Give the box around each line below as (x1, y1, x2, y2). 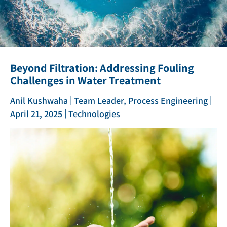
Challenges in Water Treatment (10, 73, 161, 87)
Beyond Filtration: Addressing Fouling (10, 61, 194, 75)
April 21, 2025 (10, 107, 62, 119)
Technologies (68, 107, 120, 119)
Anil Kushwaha (10, 94, 70, 106)
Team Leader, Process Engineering (74, 94, 208, 106)
